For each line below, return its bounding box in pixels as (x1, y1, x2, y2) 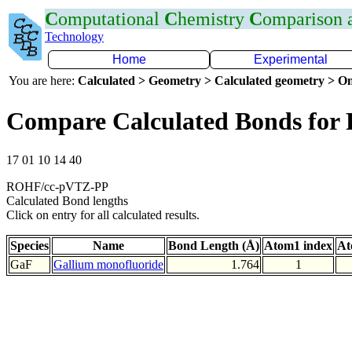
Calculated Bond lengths (6, 193, 128, 207)
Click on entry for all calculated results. (6, 207, 200, 222)
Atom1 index (264, 238, 332, 252)
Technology (45, 30, 104, 43)
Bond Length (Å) (168, 238, 259, 252)
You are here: (9, 74, 78, 87)
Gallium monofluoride (53, 257, 163, 271)
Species (10, 238, 49, 252)
